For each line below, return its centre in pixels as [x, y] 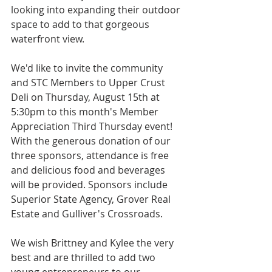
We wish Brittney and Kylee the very [93, 243]
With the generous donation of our [92, 141]
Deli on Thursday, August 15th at [87, 97]
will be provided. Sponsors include [90, 185]
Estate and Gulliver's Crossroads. [88, 214]
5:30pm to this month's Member [86, 112]
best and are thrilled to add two [84, 258]
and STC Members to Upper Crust [89, 83]
